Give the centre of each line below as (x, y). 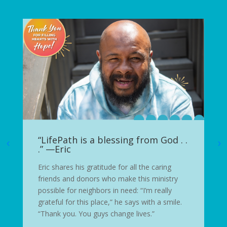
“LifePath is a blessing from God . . (112, 140)
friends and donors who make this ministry (108, 179)
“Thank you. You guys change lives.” (96, 214)
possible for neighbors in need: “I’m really (105, 191)
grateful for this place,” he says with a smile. (110, 202)
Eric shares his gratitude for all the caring (104, 167)
